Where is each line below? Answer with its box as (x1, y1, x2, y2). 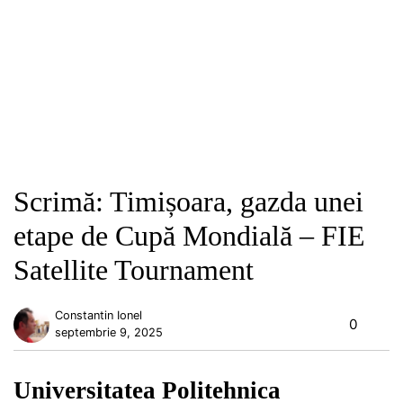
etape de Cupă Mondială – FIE (13, 219, 365, 253)
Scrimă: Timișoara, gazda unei (13, 185, 363, 219)
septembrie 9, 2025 (55, 325, 164, 339)
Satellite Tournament (13, 254, 254, 287)
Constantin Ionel (55, 308, 143, 322)
